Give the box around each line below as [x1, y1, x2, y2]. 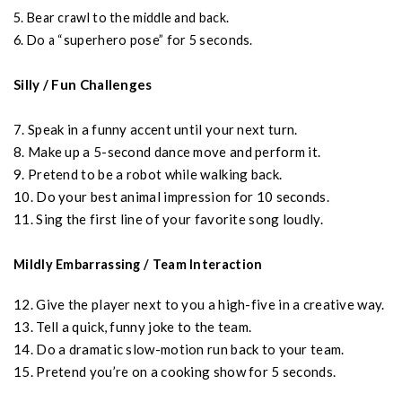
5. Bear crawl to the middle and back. [13, 10, 230, 25]
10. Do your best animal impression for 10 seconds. [13, 188, 329, 205]
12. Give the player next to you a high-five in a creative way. [13, 295, 385, 312]
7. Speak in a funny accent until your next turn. [13, 121, 298, 137]
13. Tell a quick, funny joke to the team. [13, 318, 252, 335]
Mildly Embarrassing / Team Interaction [13, 257, 263, 272]
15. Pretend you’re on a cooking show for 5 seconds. [13, 363, 336, 380]
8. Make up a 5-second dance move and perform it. [13, 144, 321, 160]
